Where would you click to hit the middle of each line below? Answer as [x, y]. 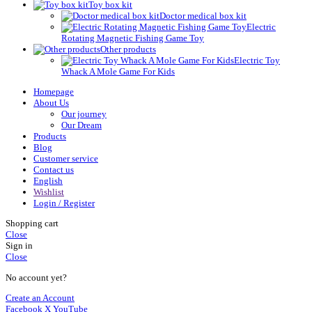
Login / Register [64, 203]
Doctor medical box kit [203, 15]
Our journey [84, 114]
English [48, 180]
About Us [51, 102]
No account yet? [36, 277]
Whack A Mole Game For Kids [118, 71]
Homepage [54, 91]
